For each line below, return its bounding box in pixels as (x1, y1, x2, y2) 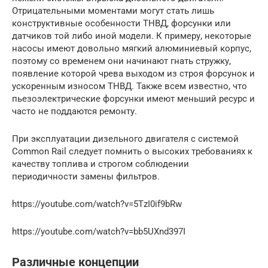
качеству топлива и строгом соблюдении (12, 159, 189, 170)
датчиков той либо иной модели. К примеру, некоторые (12, 31, 251, 42)
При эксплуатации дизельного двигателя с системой (12, 133, 239, 145)
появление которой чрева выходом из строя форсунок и (12, 68, 255, 80)
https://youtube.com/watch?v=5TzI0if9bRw (12, 199, 182, 210)
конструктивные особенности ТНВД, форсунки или (12, 18, 231, 29)
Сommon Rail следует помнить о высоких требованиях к (12, 146, 252, 157)
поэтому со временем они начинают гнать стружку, (12, 56, 231, 67)
